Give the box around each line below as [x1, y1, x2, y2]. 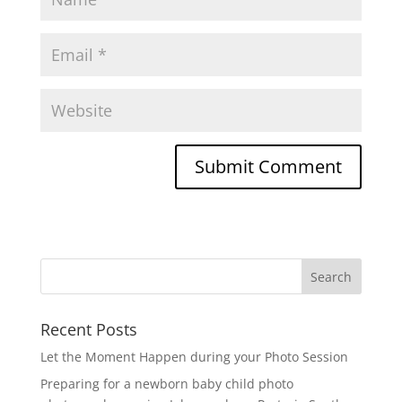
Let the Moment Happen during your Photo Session [39, 348, 348, 365]
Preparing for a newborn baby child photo [39, 375, 293, 392]
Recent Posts [39, 319, 137, 340]
